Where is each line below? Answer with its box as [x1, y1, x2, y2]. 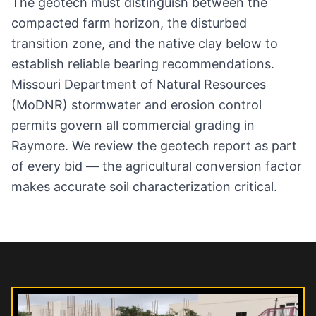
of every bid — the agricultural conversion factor [11, 158, 302, 174]
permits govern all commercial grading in [11, 117, 255, 133]
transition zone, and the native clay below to [11, 35, 278, 51]
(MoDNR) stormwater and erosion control [11, 97, 262, 112]
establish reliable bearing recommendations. [11, 56, 274, 71]
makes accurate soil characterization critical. [11, 178, 277, 194]
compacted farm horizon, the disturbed [11, 15, 247, 30]
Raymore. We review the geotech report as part [11, 138, 297, 153]
